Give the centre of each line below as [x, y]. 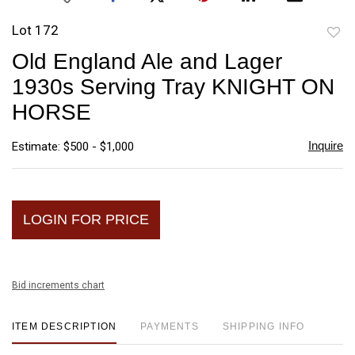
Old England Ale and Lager [147, 61]
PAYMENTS [170, 326]
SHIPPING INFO [263, 326]
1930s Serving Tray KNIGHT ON [173, 86]
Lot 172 [35, 30]
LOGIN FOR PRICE [86, 219]
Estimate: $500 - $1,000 [73, 146]
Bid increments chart [58, 285]
